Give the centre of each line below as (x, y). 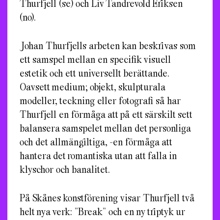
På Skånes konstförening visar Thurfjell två (107, 197)
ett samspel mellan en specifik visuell (95, 59)
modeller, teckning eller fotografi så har (100, 100)
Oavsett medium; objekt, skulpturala (92, 86)
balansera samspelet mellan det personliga (105, 128)
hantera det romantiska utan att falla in (98, 155)
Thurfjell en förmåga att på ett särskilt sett (106, 114)
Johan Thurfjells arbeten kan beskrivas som (108, 45)
